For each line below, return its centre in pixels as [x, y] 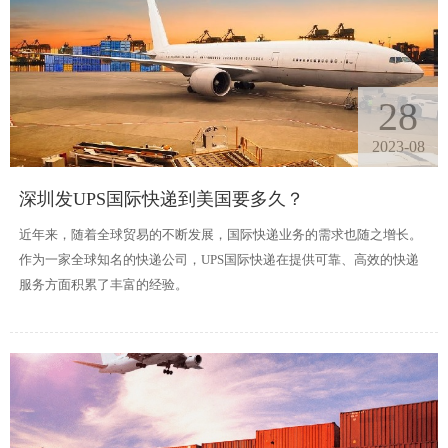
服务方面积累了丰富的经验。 [103, 284]
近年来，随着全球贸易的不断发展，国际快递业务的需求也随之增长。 [220, 234]
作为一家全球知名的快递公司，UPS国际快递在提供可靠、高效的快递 [218, 259]
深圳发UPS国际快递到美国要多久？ [161, 198]
